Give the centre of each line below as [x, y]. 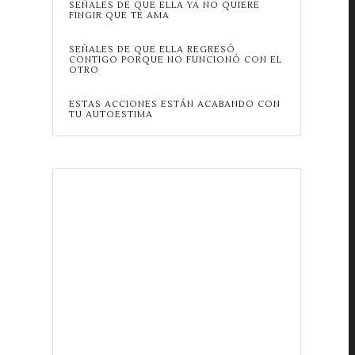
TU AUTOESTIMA [111, 115]
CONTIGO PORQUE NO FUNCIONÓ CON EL [175, 60]
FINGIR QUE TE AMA [119, 15]
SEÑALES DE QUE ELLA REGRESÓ [152, 50]
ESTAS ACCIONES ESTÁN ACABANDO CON [174, 104]
